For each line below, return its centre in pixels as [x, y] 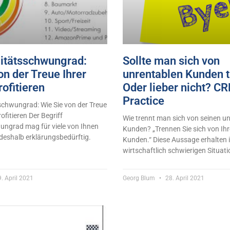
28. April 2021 [184, 178]
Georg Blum [140, 178]
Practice [143, 101]
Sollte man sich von [171, 61]
